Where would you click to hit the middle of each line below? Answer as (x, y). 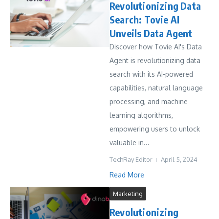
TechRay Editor (131, 159)
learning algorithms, (141, 115)
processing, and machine (149, 101)
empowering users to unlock (155, 129)
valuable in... (130, 142)
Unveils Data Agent (151, 33)
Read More (127, 175)
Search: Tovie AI (145, 19)
